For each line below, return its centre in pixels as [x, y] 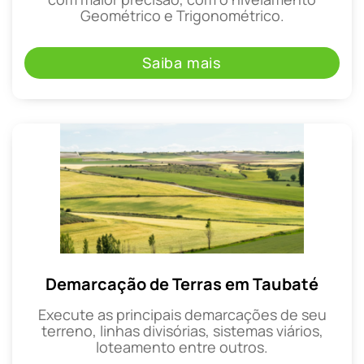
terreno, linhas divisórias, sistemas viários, [182, 331]
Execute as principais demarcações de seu [182, 315]
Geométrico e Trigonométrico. [182, 15]
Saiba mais [182, 63]
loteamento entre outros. [182, 347]
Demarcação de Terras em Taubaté [182, 284]
